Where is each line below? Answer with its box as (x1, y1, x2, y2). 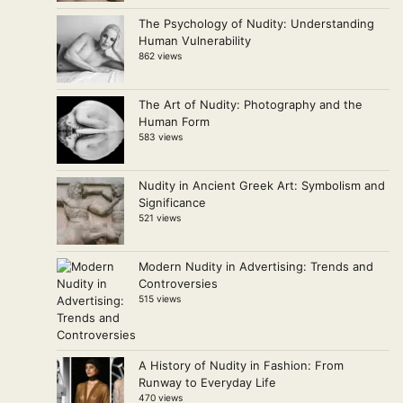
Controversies (139, 275, 218, 291)
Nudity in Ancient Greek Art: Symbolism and (139, 177, 385, 193)
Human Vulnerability (139, 32, 251, 48)
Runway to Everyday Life (139, 374, 276, 390)
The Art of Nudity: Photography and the (139, 96, 363, 112)
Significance (139, 194, 206, 210)
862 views (139, 49, 182, 61)
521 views (139, 211, 181, 223)
